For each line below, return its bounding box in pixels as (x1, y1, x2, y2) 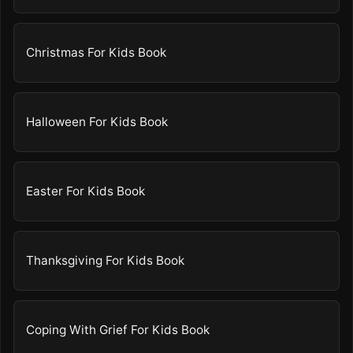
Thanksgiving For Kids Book (26, 253, 185, 269)
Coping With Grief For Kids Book (26, 322, 210, 338)
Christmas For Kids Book (26, 45, 167, 61)
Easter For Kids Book (26, 184, 146, 199)
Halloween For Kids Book (26, 114, 169, 130)
